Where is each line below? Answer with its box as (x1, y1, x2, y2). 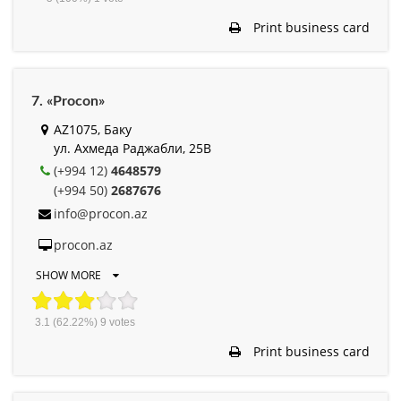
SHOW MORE (36, 267, 104, 283)
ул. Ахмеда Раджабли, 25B (54, 139, 211, 157)
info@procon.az (54, 204, 148, 222)
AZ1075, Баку (54, 120, 132, 138)
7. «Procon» (31, 93, 105, 108)
